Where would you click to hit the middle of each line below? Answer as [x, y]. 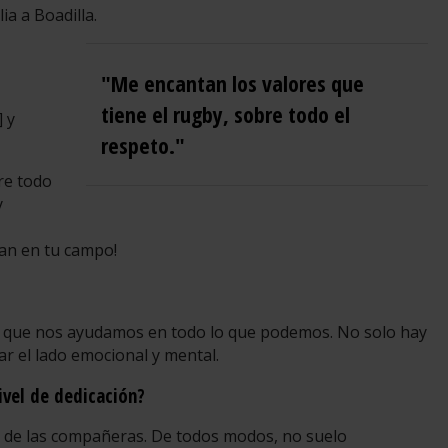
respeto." [142, 144]
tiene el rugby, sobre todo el [225, 113]
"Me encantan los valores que [232, 82]
